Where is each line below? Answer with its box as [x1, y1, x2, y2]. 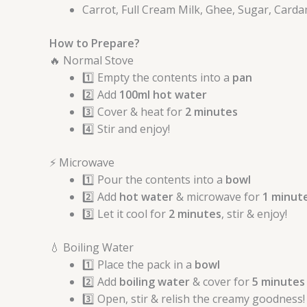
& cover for [190, 274, 252, 290]
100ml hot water [116, 87, 207, 103]
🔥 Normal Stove [49, 53, 134, 69]
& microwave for [173, 189, 262, 205]
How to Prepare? [49, 36, 140, 51]
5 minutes [252, 274, 305, 290]
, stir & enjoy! [221, 206, 287, 222]
